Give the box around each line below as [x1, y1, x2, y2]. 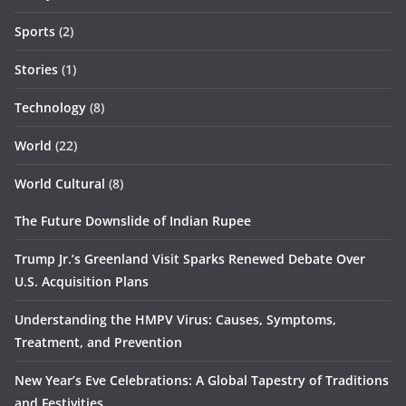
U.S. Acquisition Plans [14, 273, 149, 290]
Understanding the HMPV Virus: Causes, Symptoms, [14, 311, 336, 328]
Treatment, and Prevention [14, 333, 182, 351]
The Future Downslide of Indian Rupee [14, 212, 251, 229]
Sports [14, 23, 55, 40]
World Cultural [14, 175, 105, 192]
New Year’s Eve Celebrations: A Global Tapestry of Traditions [14, 372, 389, 389]
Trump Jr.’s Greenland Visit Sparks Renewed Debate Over [14, 250, 365, 267]
